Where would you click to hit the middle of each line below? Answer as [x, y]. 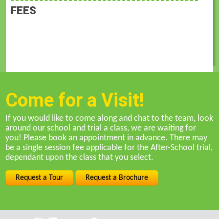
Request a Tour [40, 178]
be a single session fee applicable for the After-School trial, [109, 148]
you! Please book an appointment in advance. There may [107, 138]
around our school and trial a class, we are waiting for [101, 128]
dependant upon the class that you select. [80, 157]
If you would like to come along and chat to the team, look [109, 118]
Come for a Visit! [75, 100]
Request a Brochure [117, 178]
